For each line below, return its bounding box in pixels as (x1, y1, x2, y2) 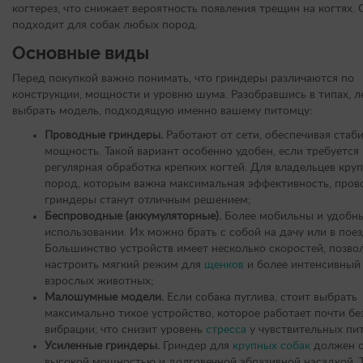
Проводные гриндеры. (45, 130, 166, 142)
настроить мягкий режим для (45, 259, 204, 271)
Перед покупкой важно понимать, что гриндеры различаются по (12, 73, 354, 85)
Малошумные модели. (45, 292, 164, 304)
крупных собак (233, 340, 310, 352)
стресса (206, 324, 246, 336)
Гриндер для (160, 340, 233, 352)
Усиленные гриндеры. (45, 340, 160, 352)
